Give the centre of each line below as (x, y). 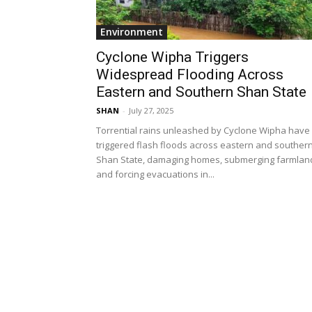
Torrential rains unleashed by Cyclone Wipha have (203, 131)
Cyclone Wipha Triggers (172, 57)
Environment (132, 32)
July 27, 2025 (151, 111)
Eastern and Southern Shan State (201, 92)
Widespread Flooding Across (190, 75)
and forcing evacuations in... (155, 174)
